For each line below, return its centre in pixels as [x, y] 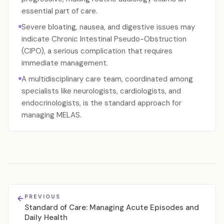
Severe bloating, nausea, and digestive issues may [108, 27]
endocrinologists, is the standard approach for [101, 103]
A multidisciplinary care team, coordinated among [107, 79]
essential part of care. [59, 11]
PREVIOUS [42, 196]
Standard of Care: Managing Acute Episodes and [112, 207]
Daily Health [46, 217]
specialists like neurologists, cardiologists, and [101, 91]
